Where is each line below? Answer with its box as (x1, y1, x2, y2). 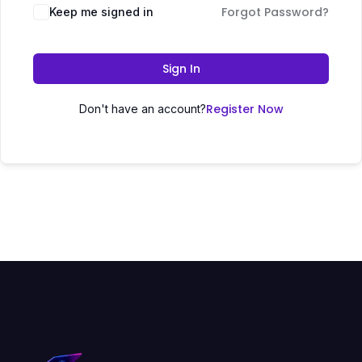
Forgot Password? (221, 4, 329, 20)
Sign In (162, 61, 200, 77)
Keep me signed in (49, 5, 154, 19)
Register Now (205, 101, 284, 117)
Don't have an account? (78, 102, 206, 116)
